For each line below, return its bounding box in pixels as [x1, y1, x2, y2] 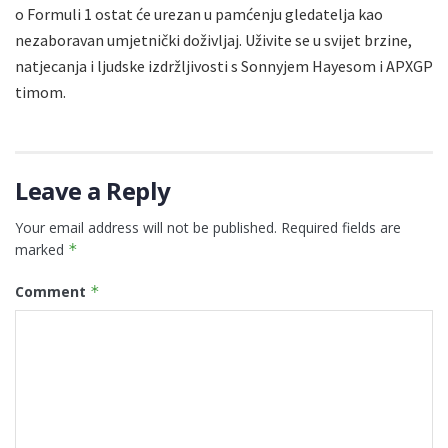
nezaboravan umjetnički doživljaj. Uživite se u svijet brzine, [15, 29, 412, 50]
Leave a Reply [15, 173, 171, 207]
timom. [15, 81, 66, 102]
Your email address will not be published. [15, 217, 277, 237]
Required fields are [281, 217, 401, 237]
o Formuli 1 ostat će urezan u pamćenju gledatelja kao [15, 3, 383, 24]
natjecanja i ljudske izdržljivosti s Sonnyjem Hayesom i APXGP [15, 55, 433, 76]
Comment [15, 281, 90, 301]
